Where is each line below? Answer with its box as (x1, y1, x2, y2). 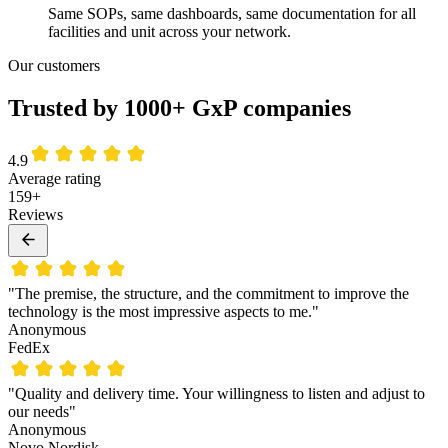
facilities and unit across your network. (48, 23, 291, 41)
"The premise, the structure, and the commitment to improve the (8, 285, 409, 303)
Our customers (8, 57, 100, 75)
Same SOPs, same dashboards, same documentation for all (48, 5, 416, 23)
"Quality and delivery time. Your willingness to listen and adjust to (8, 385, 425, 403)
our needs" (8, 403, 76, 421)
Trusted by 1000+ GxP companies (8, 95, 351, 122)
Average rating (8, 170, 101, 188)
